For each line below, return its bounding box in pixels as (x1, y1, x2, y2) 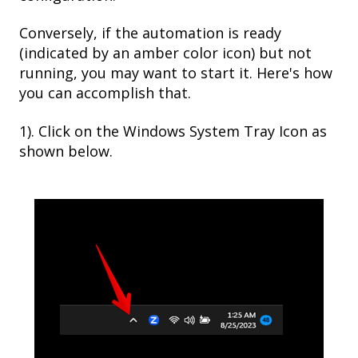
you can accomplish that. (19, 83, 191, 103)
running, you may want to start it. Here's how (19, 63, 332, 83)
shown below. (19, 141, 113, 161)
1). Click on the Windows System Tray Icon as (19, 121, 327, 141)
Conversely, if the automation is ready (19, 23, 281, 43)
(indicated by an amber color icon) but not (19, 43, 312, 63)
